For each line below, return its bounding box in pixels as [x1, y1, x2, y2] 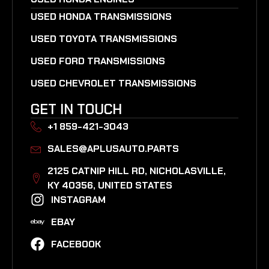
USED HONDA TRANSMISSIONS [31, 10, 172, 23]
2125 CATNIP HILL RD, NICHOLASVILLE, [47, 164, 226, 177]
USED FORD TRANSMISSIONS [31, 54, 165, 67]
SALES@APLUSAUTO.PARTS [47, 142, 179, 155]
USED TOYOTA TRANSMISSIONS [31, 32, 177, 45]
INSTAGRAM [50, 193, 106, 206]
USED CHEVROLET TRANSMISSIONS [31, 76, 196, 89]
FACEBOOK [50, 237, 101, 250]
